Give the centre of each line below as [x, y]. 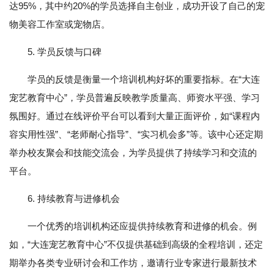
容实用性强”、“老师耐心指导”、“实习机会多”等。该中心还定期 [136, 135]
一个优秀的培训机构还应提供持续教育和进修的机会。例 [142, 226]
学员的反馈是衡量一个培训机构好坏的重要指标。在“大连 [144, 80]
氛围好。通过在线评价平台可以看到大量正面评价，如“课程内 [135, 116]
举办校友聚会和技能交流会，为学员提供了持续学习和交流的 [133, 153]
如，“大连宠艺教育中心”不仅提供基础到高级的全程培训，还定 [136, 245]
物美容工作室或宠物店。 [60, 24]
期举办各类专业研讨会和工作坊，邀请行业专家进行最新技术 [133, 263]
